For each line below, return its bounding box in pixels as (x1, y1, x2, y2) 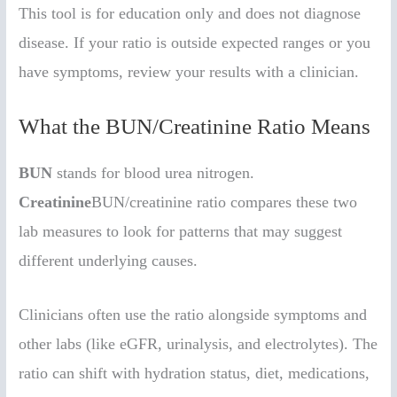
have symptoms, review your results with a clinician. (19, 62, 360, 81)
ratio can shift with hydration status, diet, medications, (19, 364, 370, 383)
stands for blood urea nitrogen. (52, 163, 255, 182)
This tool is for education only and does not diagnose (19, 4, 362, 22)
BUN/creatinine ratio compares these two (91, 192, 358, 211)
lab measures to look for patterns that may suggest (19, 222, 343, 240)
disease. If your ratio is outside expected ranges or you (19, 33, 371, 51)
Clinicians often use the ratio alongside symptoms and (19, 306, 368, 324)
